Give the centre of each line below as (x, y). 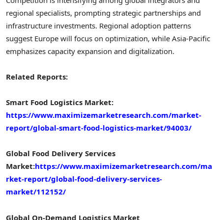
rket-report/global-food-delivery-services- (84, 179)
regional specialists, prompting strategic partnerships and (103, 13)
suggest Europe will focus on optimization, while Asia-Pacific (108, 38)
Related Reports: (37, 76)
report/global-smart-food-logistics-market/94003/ (99, 128)
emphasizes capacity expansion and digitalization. (90, 51)
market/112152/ (37, 192)
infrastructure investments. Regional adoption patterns (98, 25)
